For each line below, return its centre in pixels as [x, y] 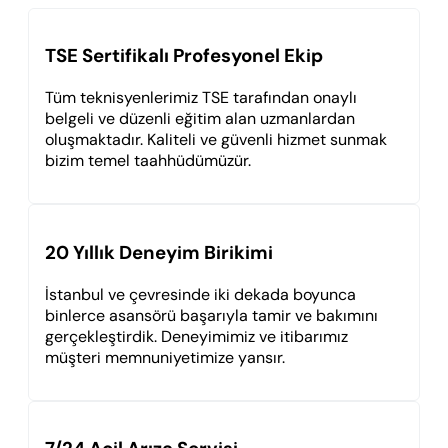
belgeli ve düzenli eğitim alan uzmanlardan [200, 119]
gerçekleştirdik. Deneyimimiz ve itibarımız [196, 336]
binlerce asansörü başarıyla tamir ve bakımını [211, 315]
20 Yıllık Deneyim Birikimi [159, 252]
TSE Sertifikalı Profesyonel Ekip [184, 56]
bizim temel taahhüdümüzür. [148, 161]
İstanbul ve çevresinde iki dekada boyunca [200, 294]
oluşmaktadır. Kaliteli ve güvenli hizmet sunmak [216, 140]
